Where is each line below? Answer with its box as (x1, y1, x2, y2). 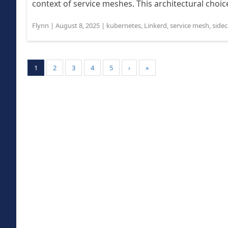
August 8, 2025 (55, 21, 100, 30)
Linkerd (144, 21, 167, 30)
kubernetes (106, 21, 141, 30)
